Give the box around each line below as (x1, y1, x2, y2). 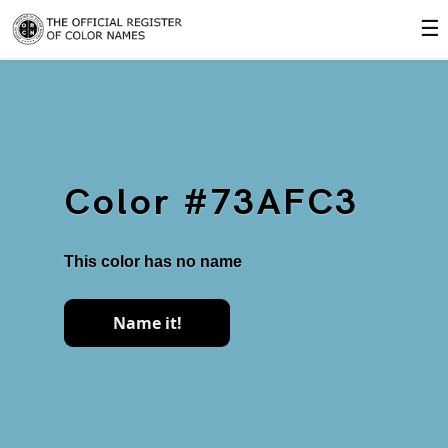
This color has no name (64, 253, 242, 270)
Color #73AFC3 (64, 182, 359, 225)
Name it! (112, 312, 182, 334)
